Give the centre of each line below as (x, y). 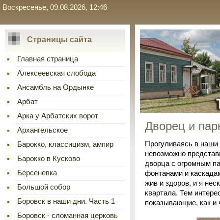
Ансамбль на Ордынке (55, 87)
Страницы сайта (59, 40)
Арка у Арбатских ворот (58, 116)
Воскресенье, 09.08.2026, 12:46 (55, 7)
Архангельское (42, 130)
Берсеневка (37, 173)
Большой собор (44, 187)
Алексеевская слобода (56, 73)
